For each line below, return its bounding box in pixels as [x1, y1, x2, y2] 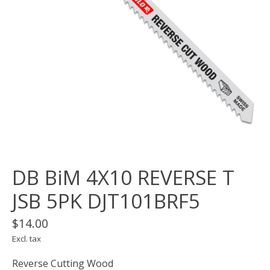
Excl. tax [12, 233, 41, 245]
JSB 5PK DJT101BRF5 [12, 187, 200, 215]
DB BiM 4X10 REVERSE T [12, 164, 234, 192]
